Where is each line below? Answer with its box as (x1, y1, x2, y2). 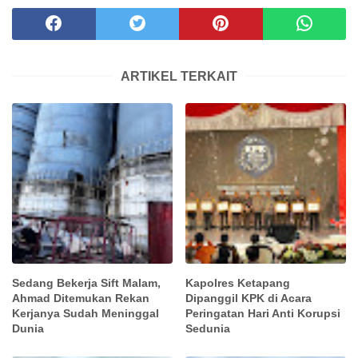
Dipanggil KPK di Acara (185, 291, 312, 304)
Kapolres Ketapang (185, 276, 291, 289)
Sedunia (185, 321, 231, 335)
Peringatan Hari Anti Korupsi (185, 306, 341, 320)
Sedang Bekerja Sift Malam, (12, 276, 161, 289)
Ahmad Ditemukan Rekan (12, 291, 149, 304)
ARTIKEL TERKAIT (121, 69, 237, 83)
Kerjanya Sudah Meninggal (12, 306, 159, 320)
